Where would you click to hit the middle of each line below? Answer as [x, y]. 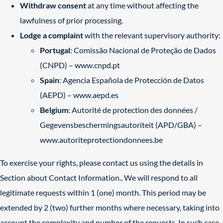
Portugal [55, 50]
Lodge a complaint [52, 35]
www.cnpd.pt [97, 65]
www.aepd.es [96, 95]
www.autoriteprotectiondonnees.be [101, 140]
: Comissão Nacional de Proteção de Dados [143, 50]
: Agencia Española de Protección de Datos [132, 80]
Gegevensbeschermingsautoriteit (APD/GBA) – [121, 125]
